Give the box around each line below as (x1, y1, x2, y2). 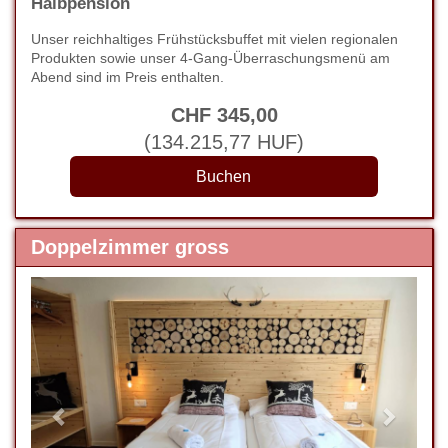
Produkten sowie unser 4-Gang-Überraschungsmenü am (31, 50, 390, 66)
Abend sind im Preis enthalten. (31, 69, 224, 85)
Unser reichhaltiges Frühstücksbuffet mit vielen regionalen (31, 31, 398, 47)
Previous (58, 279, 136, 301)
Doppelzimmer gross (31, 236, 229, 258)
